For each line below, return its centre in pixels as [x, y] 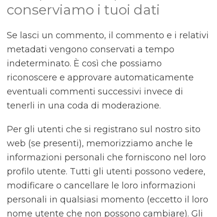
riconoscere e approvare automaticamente [100, 77]
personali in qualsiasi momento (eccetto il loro [107, 200]
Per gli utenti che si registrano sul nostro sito [103, 129]
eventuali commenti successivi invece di [95, 92]
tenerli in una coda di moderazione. [84, 106]
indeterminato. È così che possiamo [84, 63]
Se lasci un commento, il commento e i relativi [108, 35]
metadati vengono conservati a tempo [90, 49]
